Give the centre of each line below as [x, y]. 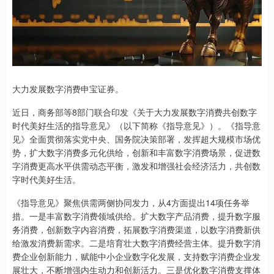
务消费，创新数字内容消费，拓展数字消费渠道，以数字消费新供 [136, 229]
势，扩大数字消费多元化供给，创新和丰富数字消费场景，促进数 [136, 152]
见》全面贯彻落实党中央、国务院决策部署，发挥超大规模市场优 [136, 139]
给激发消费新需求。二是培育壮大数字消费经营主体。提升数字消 [136, 243]
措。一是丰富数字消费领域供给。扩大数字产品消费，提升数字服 [136, 216]
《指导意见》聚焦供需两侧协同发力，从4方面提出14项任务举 [131, 202]
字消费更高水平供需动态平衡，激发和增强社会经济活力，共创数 [136, 166]
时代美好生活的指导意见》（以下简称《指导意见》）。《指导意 [136, 125]
